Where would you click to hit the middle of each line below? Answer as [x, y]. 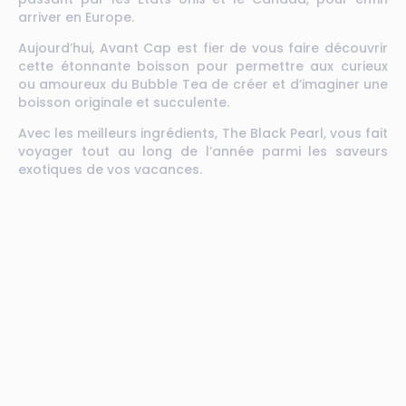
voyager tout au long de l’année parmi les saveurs [203, 151]
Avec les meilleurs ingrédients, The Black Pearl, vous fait [203, 133]
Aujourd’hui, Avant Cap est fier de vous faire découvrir [203, 48]
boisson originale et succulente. [124, 102]
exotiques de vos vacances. [110, 169]
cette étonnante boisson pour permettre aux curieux [203, 66]
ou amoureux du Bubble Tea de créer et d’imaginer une [203, 84]
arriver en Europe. [76, 17]
